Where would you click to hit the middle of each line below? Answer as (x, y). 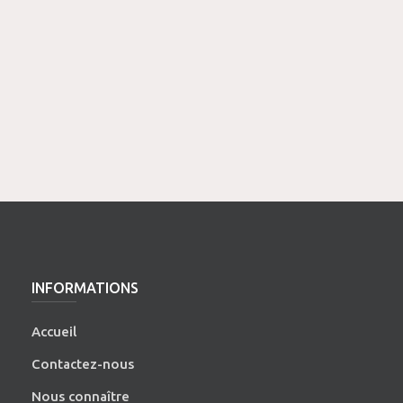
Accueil (54, 331)
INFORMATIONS (85, 287)
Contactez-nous (83, 363)
